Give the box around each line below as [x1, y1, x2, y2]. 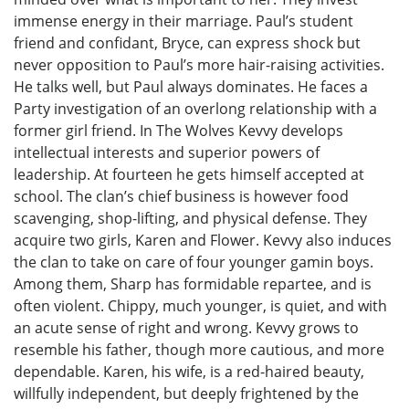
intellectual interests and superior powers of [14, 142, 320, 163]
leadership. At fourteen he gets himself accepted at [14, 163, 364, 184]
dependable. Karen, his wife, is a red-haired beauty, [14, 361, 364, 382]
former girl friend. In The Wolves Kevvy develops [14, 120, 343, 141]
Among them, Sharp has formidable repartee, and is [14, 273, 372, 294]
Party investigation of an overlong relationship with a [14, 98, 377, 119]
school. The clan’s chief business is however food [14, 185, 349, 206]
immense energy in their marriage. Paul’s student [14, 10, 353, 31]
